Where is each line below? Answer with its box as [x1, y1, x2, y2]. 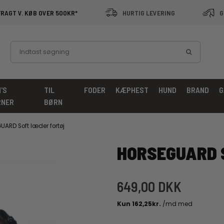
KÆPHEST [115, 85, 148, 94]
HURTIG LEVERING [122, 8, 175, 17]
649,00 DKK [117, 178, 181, 195]
